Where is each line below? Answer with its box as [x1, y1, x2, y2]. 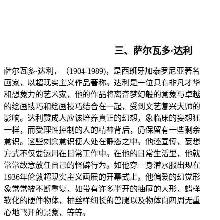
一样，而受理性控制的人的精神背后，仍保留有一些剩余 [4, 125, 200, 134]
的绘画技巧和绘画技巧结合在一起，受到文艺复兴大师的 [4, 102, 200, 110]
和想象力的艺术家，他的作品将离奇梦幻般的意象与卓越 [4, 90, 200, 99]
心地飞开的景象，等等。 [4, 208, 90, 217]
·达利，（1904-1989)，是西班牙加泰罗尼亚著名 [35, 66, 200, 75]
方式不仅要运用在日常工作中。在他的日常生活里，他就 [4, 149, 200, 158]
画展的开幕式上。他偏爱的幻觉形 [82, 172, 200, 181]
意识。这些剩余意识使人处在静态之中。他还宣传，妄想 [4, 137, 200, 146]
